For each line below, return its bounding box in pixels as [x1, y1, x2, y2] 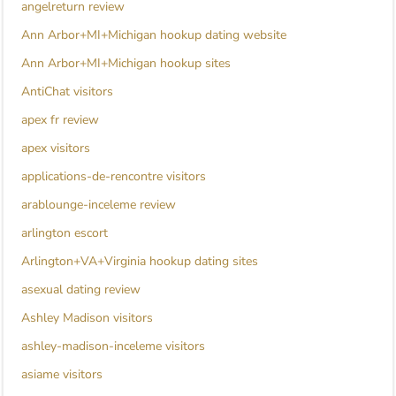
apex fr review [21, 111, 99, 129]
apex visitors [21, 140, 90, 157]
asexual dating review [21, 281, 141, 299]
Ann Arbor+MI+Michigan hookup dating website [21, 27, 286, 44]
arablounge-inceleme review [21, 196, 176, 214]
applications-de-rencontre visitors [21, 168, 206, 186]
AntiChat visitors [21, 83, 113, 101]
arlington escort [21, 225, 108, 242]
